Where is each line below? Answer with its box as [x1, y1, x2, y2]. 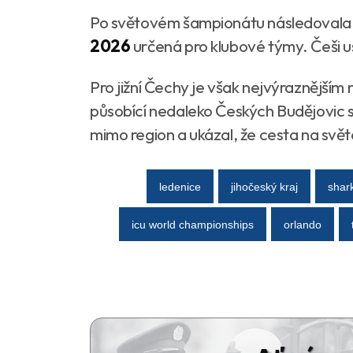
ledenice [159, 180, 201, 193]
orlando [284, 217, 321, 231]
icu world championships [132, 217, 254, 231]
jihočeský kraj [231, 180, 298, 193]
